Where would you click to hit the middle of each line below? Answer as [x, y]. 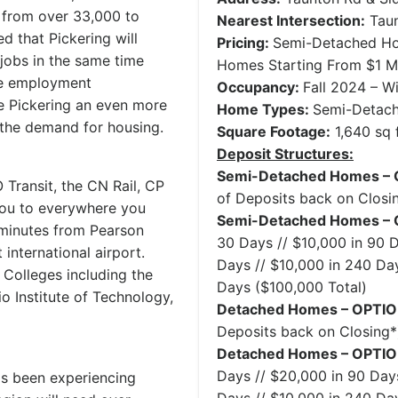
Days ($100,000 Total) [292, 287]
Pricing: [245, 43]
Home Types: [265, 109]
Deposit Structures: [285, 154]
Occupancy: [260, 87]
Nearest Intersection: [291, 20]
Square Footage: [274, 131]
